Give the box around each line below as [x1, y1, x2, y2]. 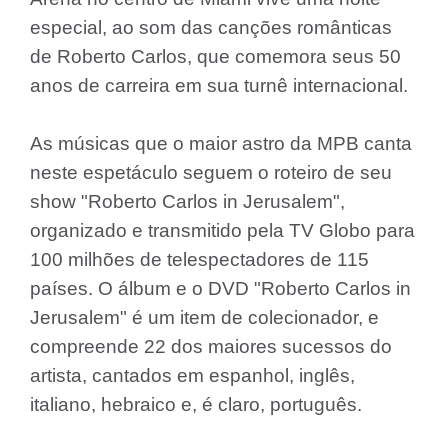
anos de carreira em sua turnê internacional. [30, 75, 408, 96]
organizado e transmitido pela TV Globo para [30, 220, 415, 241]
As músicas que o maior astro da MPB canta [30, 133, 412, 154]
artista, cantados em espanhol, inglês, [30, 365, 355, 386]
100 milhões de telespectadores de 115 [30, 249, 369, 270]
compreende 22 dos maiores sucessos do [30, 336, 392, 357]
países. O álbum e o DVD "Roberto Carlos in [30, 278, 411, 299]
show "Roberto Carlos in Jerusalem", [30, 191, 345, 212]
